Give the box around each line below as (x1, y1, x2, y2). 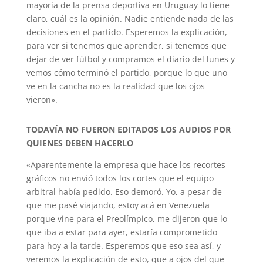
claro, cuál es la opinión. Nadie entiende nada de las (26, 13, 234, 24)
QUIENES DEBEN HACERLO (26, 137, 133, 149)
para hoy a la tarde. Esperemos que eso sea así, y (26, 240, 221, 251)
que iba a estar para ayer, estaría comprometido (26, 227, 217, 238)
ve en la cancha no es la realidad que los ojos (26, 80, 205, 92)
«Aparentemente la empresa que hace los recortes (26, 159, 225, 170)
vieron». (26, 94, 58, 105)
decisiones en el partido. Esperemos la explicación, (26, 26, 227, 38)
